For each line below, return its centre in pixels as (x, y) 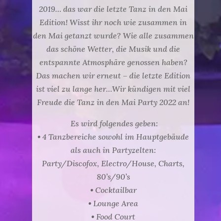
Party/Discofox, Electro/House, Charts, (113, 163)
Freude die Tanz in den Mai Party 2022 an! (113, 102)
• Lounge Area (113, 203)
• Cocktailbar (113, 190)
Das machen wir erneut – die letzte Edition (113, 75)
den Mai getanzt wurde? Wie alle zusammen (113, 36)
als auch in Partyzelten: (113, 150)
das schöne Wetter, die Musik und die (113, 49)
